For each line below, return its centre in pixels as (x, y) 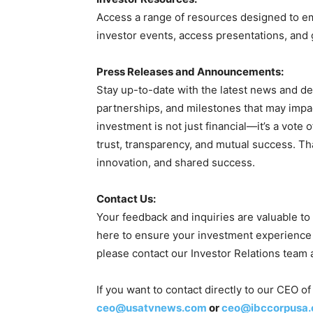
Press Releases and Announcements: (190, 72)
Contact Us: (126, 199)
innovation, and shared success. (176, 162)
